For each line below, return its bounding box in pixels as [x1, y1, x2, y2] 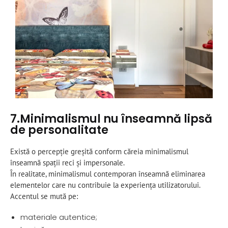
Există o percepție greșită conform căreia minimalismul [10, 147, 188, 157]
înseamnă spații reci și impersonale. [10, 158, 125, 168]
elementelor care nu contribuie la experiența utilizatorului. [10, 180, 201, 190]
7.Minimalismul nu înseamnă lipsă [10, 111, 212, 127]
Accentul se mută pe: [10, 191, 78, 202]
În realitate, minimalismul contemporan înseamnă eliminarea [10, 169, 205, 179]
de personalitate [10, 122, 108, 138]
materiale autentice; [20, 212, 97, 223]
